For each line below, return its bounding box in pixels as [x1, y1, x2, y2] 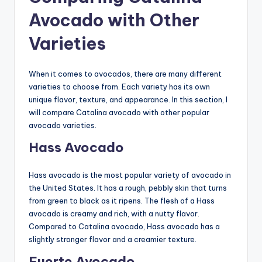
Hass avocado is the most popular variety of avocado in [29, 170, 231, 180]
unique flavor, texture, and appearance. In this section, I [29, 94, 227, 104]
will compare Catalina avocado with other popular [29, 107, 209, 117]
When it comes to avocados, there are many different [29, 68, 222, 78]
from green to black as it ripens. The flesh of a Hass [29, 195, 215, 205]
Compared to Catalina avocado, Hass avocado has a [29, 221, 220, 231]
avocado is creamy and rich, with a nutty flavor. [29, 208, 199, 218]
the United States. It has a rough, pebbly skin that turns [29, 182, 227, 192]
